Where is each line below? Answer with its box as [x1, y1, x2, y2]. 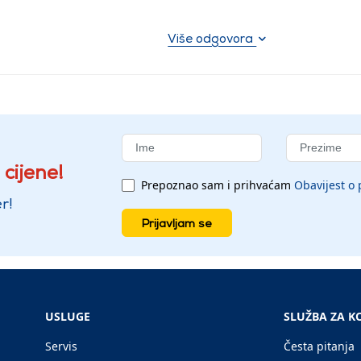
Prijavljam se [141, 216, 212, 230]
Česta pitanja [284, 338, 355, 355]
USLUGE [45, 309, 90, 325]
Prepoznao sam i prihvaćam [140, 177, 294, 193]
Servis [45, 338, 77, 355]
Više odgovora [168, 31, 257, 47]
